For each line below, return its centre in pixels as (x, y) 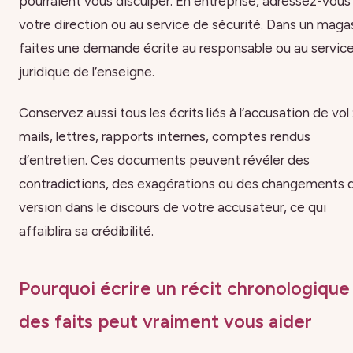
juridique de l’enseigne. (87, 71)
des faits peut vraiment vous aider (165, 322)
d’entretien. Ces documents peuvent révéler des (164, 160)
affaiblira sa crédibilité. (86, 230)
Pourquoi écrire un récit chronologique (184, 289)
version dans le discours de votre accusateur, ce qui (173, 207)
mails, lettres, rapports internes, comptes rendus (165, 136)
